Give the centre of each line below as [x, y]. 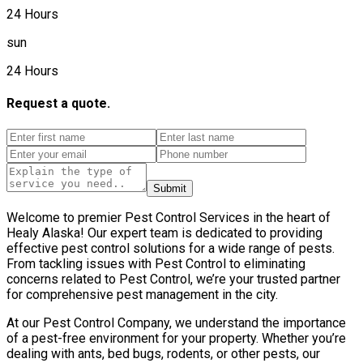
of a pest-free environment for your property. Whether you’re [176, 338]
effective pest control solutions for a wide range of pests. [171, 248]
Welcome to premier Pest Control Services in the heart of [169, 217]
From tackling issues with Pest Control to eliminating [156, 263]
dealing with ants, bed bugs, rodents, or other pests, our [163, 353]
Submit [170, 188]
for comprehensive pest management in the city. [142, 294]
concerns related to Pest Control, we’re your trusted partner [173, 279]
